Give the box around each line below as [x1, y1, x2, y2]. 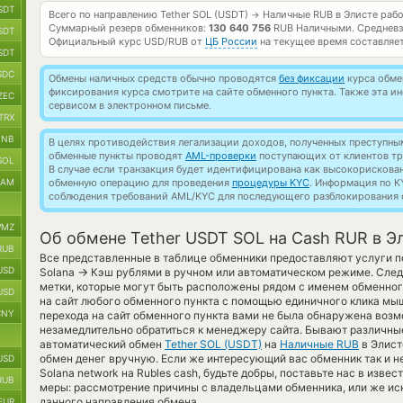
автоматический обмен [40, 337, 165, 351]
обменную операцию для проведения [49, 176, 232, 189]
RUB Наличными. [271, 22, 357, 34]
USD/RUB [144, 35, 188, 48]
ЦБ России [205, 35, 257, 48]
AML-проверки [185, 149, 256, 162]
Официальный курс [49, 35, 144, 48]
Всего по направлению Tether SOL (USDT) [49, 8, 251, 21]
